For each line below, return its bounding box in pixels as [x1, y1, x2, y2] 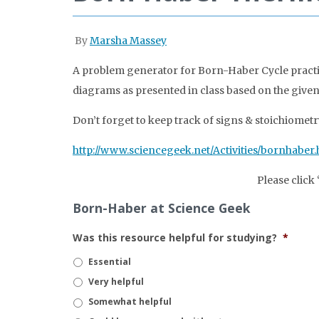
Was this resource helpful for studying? [73, 231, 277, 245]
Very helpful [88, 275, 144, 288]
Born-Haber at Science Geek [73, 199, 251, 217]
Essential [88, 255, 131, 268]
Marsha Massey [90, 34, 167, 48]
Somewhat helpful [88, 296, 172, 308]
